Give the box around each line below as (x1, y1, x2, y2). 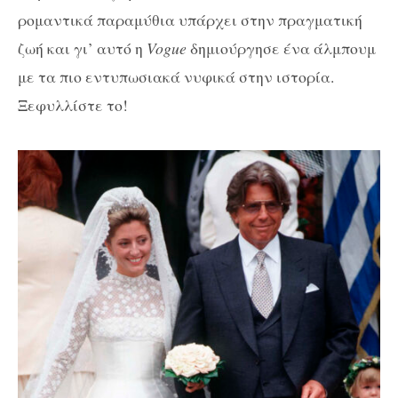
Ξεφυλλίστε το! (18, 93, 128, 115)
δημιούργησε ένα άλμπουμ (187, 36, 376, 59)
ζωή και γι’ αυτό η (18, 36, 147, 59)
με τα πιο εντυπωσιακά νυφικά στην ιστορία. (18, 65, 334, 87)
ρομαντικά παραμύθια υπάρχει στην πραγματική (18, 8, 362, 30)
